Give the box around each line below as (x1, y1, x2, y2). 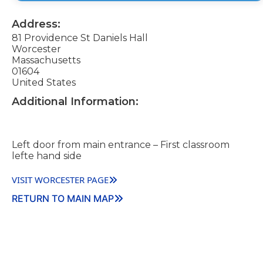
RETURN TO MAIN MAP (12, 193, 114, 205)
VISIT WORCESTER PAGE (12, 174, 109, 186)
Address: (12, 18, 60, 31)
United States (12, 77, 76, 89)
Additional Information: (12, 95, 139, 109)
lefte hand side (12, 150, 82, 162)
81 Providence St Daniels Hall (12, 32, 148, 44)
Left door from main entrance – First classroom (12, 139, 230, 151)
